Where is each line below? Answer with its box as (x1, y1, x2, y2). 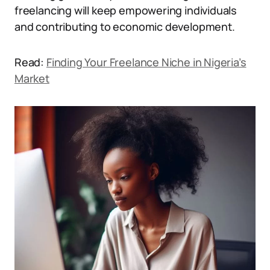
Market (14, 71, 49, 86)
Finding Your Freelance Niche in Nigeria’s (46, 55, 246, 69)
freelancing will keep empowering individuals (14, 3, 237, 17)
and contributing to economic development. (14, 19, 235, 34)
